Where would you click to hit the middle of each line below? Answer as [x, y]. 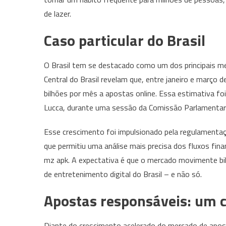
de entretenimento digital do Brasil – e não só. [123, 174]
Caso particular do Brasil [125, 40]
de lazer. [58, 13]
